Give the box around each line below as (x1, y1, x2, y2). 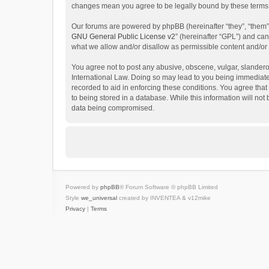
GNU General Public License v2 (71, 32, 175, 41)
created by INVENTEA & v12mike (117, 195, 211, 202)
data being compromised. (71, 104, 154, 113)
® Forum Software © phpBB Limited (119, 184, 218, 191)
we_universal (81, 195, 117, 202)
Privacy (65, 205, 85, 213)
